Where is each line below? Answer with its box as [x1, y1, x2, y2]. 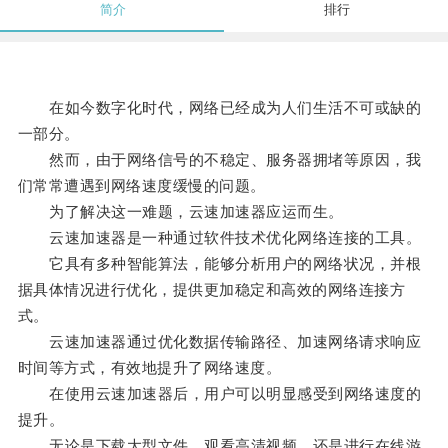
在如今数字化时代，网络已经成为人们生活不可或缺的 [17, 99, 422, 117]
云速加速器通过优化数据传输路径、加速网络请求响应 [17, 333, 422, 351]
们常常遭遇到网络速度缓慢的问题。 [17, 177, 266, 195]
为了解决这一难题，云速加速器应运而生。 [17, 203, 344, 221]
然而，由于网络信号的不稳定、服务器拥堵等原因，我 [17, 151, 422, 169]
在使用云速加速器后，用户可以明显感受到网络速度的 [17, 385, 422, 403]
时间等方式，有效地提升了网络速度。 [17, 359, 282, 377]
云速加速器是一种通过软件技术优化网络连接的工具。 [17, 229, 422, 247]
